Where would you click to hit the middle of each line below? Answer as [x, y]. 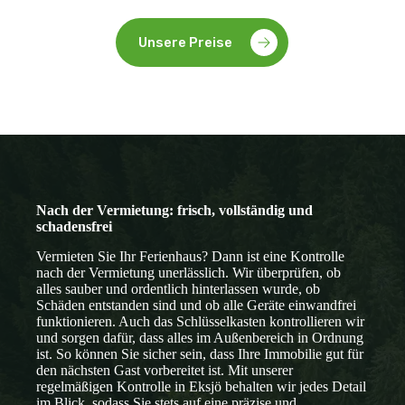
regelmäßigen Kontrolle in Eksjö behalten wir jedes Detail [202, 386]
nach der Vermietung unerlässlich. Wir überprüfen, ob [189, 272]
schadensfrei [75, 226]
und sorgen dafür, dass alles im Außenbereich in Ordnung [200, 337]
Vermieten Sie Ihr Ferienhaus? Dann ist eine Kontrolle [191, 256]
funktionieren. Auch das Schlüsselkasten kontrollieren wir [201, 321]
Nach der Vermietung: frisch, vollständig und [175, 210]
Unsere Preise [186, 42]
